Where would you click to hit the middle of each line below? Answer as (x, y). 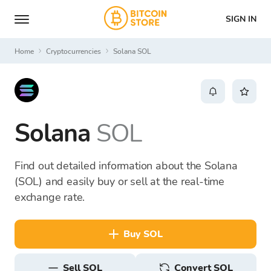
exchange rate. (50, 197)
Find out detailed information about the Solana (126, 166)
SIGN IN (241, 19)
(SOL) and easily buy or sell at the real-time (119, 181)
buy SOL (146, 234)
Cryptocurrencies (76, 51)
